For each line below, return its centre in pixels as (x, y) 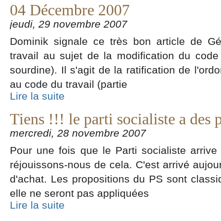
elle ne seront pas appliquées (79, 193)
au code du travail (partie (69, 84)
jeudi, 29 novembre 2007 (69, 24)
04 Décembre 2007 (70, 10)
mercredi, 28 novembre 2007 (78, 133)
